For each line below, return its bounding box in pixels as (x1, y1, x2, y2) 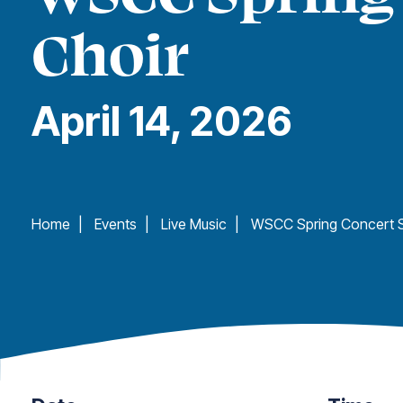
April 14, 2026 (31, 96, 292, 146)
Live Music (161, 215, 227, 233)
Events (94, 215, 137, 233)
